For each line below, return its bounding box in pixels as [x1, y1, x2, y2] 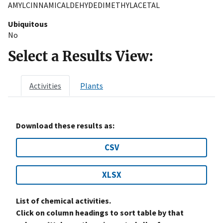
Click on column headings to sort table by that [16, 207, 184, 218]
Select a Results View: [8, 47, 153, 65]
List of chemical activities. [16, 195, 111, 206]
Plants [80, 80, 103, 91]
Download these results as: [16, 120, 114, 130]
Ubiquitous [8, 18, 48, 29]
